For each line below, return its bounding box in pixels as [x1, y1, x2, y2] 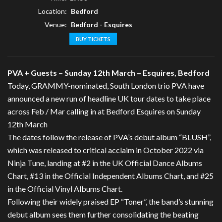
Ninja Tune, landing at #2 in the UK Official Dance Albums [7, 158, 202, 168]
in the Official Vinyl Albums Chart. [7, 184, 122, 194]
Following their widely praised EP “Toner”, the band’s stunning [7, 197, 214, 207]
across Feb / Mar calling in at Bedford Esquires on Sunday [7, 107, 201, 116]
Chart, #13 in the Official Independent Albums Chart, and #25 [7, 171, 214, 181]
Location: [38, 7, 67, 16]
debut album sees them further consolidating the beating [7, 210, 199, 220]
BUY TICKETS [76, 36, 111, 43]
